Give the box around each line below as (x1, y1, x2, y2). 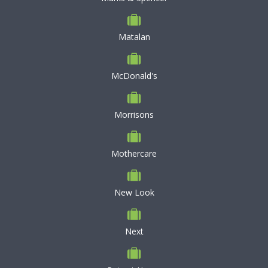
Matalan (118, 31, 150, 42)
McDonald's (111, 70, 157, 81)
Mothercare (111, 148, 157, 159)
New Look (114, 187, 154, 198)
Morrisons (114, 109, 154, 120)
